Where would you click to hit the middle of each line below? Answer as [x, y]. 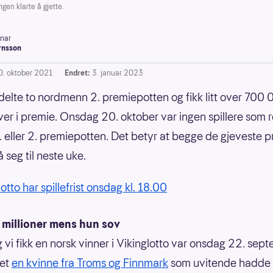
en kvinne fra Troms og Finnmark [90, 263]
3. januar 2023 [118, 73]
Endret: [77, 73]
